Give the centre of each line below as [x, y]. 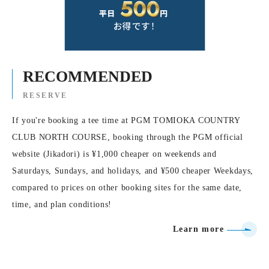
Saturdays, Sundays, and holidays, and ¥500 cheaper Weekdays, [133, 171]
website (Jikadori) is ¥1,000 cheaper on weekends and [114, 154]
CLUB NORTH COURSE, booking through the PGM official [128, 137]
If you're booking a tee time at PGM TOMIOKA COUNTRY [126, 120]
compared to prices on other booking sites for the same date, [127, 187]
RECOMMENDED [88, 76]
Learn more [198, 229]
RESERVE [45, 95]
